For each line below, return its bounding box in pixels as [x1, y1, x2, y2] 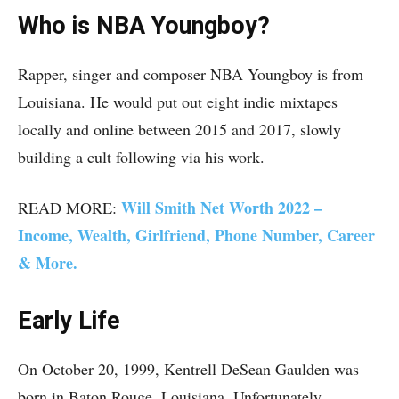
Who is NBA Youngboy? [18, 12, 270, 40]
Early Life [18, 306, 119, 335]
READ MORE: [18, 197, 121, 218]
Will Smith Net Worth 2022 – [121, 196, 322, 219]
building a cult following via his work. [18, 146, 265, 167]
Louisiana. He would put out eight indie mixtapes [18, 91, 338, 112]
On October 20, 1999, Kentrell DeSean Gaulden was [18, 358, 359, 379]
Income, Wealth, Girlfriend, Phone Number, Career [18, 224, 375, 247]
